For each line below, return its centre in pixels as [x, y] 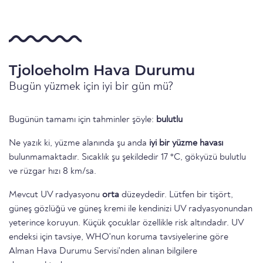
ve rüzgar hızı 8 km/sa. [53, 172]
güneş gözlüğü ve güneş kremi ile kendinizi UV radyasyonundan [131, 209]
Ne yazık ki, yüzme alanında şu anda [79, 144]
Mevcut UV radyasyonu [55, 195]
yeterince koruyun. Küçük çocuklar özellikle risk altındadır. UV [126, 223]
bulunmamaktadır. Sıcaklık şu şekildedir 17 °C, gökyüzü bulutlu [127, 158]
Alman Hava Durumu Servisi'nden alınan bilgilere [103, 252]
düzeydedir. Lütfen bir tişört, [176, 195]
